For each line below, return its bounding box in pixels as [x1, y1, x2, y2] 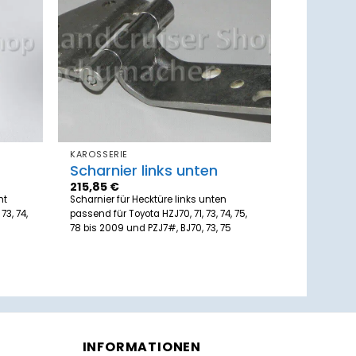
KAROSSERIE [70, 149, 128, 161]
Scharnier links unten [70, 160, 219, 180]
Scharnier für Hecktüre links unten [70, 192, 227, 206]
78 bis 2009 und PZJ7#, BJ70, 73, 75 [70, 221, 232, 234]
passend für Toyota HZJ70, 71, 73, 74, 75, [70, 207, 248, 220]
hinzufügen [205, 32, 260, 45]
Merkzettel [209, 21, 256, 34]
